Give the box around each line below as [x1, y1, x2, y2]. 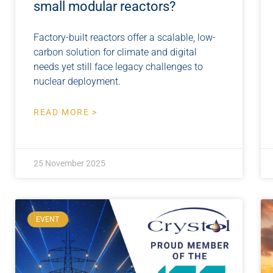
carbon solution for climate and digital [34, 46, 197, 58]
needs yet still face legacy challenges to [34, 60, 203, 73]
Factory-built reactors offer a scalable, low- [34, 31, 216, 43]
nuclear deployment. [34, 75, 121, 87]
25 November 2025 [34, 158, 105, 168]
